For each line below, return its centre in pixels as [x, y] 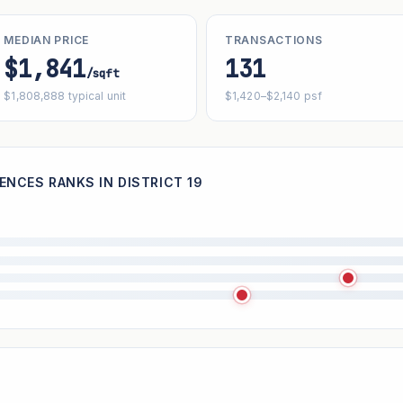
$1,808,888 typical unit [65, 96]
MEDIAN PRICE [47, 40]
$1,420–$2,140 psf [274, 96]
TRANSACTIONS [274, 40]
